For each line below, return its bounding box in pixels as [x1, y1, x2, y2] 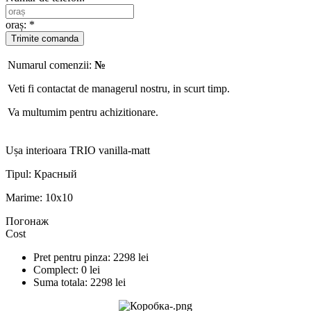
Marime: [6, 191, 45, 203]
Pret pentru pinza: [33, 251, 113, 263]
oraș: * [6, 18, 35, 31]
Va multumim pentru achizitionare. [8, 106, 158, 118]
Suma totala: [33, 276, 87, 288]
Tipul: [6, 167, 34, 180]
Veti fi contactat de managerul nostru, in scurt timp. [8, 82, 230, 94]
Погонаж [6, 215, 49, 227]
